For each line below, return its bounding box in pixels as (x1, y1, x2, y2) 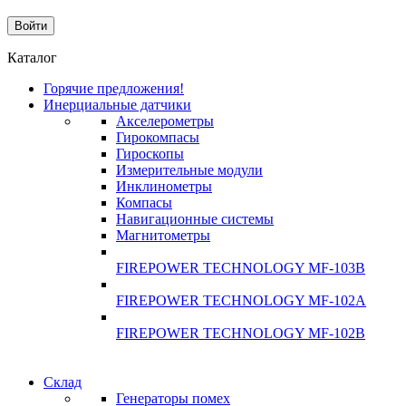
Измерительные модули (116, 162, 263, 179)
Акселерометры (116, 113, 214, 130)
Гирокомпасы (116, 130, 199, 146)
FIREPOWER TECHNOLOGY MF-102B (116, 325, 365, 342)
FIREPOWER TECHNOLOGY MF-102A (116, 293, 366, 309)
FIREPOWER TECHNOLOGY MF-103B (116, 260, 365, 276)
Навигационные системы (116, 211, 274, 227)
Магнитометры (116, 227, 210, 244)
